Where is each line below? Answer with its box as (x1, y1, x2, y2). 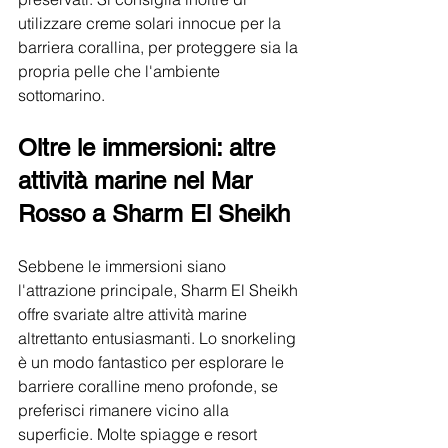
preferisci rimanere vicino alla (18, 400, 233, 421)
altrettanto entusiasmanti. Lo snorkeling (18, 328, 300, 349)
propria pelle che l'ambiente (18, 61, 224, 82)
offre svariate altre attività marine (18, 304, 251, 325)
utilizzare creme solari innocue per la (18, 13, 285, 34)
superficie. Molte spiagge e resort (18, 424, 261, 445)
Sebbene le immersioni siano (18, 256, 230, 277)
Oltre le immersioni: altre (18, 134, 282, 162)
